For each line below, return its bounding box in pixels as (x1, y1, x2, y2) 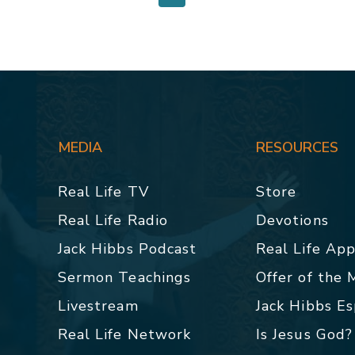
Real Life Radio (57, 210, 169, 230)
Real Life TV (57, 181, 149, 201)
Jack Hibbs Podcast (57, 239, 197, 258)
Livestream (57, 296, 139, 315)
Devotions (255, 210, 329, 230)
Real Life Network (57, 324, 192, 344)
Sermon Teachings (57, 267, 192, 287)
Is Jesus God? (255, 324, 353, 344)
